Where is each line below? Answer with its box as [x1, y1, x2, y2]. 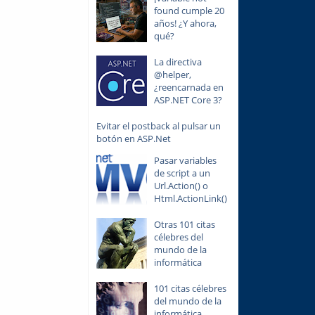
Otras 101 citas [153, 217, 215, 231]
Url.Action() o [153, 179, 208, 192]
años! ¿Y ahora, [153, 17, 217, 30]
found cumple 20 [153, 4, 224, 18]
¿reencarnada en [153, 81, 224, 94]
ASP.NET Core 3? [153, 94, 222, 107]
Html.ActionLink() [153, 191, 227, 205]
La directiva [153, 56, 202, 69]
